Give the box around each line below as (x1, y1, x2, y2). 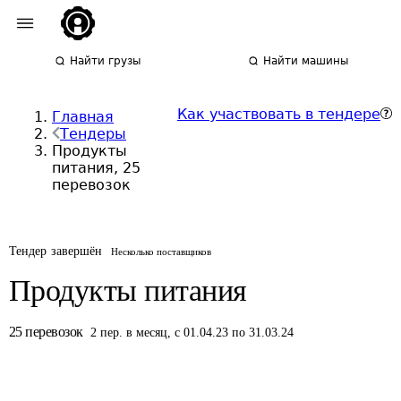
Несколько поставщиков (111, 246, 212, 257)
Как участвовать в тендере (177, 106, 380, 123)
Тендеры (60, 125, 126, 142)
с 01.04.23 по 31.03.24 (175, 326, 294, 339)
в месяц (126, 326, 167, 339)
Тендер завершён (9, 244, 103, 258)
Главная (52, 108, 114, 125)
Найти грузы (70, 55, 141, 67)
